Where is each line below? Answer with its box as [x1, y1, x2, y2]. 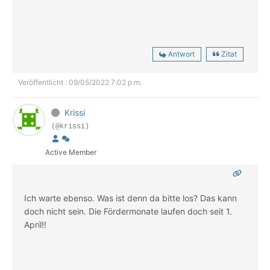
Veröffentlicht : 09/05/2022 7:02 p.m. [18, 78, 142, 87]
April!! [24, 219, 46, 230]
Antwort [168, 49, 195, 59]
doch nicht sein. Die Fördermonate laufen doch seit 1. [24, 206, 232, 217]
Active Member [45, 148, 96, 157]
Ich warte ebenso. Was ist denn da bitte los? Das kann [24, 193, 237, 204]
